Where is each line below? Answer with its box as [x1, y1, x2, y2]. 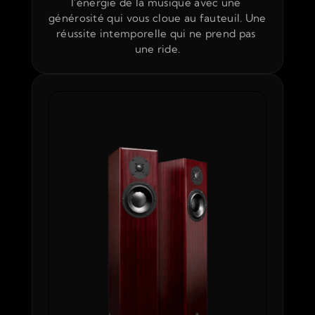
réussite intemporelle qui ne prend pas [56, 27, 256, 40]
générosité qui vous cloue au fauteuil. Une [49, 11, 266, 25]
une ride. [134, 42, 181, 56]
